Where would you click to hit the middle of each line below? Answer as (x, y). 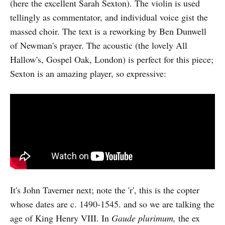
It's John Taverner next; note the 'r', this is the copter (105, 190)
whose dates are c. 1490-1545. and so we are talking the (112, 204)
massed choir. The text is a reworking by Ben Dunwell (108, 31)
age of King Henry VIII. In (61, 218)
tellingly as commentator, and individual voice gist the (109, 17)
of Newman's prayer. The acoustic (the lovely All (99, 45)
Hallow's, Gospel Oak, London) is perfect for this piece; (112, 60)
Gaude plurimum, (144, 218)
